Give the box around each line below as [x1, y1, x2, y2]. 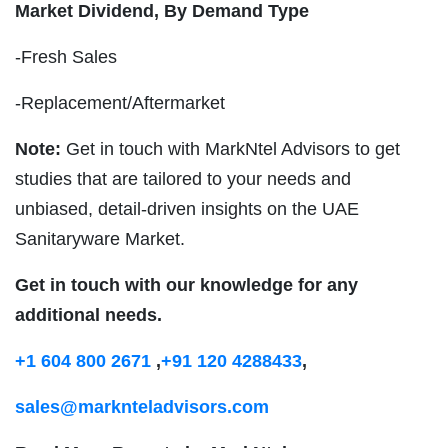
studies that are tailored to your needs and [15, 169, 351, 190]
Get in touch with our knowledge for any [15, 275, 358, 296]
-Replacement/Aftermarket [15, 93, 225, 114]
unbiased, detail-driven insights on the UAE [15, 199, 359, 220]
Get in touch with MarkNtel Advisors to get [61, 139, 400, 160]
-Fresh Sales [15, 47, 117, 68]
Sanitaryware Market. [15, 229, 185, 250]
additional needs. [15, 305, 162, 326]
